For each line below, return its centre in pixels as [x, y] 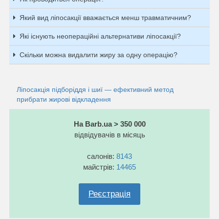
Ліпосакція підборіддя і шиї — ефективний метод [95, 89]
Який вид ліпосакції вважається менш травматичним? [105, 17]
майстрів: [100, 167]
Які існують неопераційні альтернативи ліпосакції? [100, 36]
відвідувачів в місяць [109, 134]
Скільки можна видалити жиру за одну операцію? [99, 55]
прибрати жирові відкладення [64, 99]
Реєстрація [109, 194]
